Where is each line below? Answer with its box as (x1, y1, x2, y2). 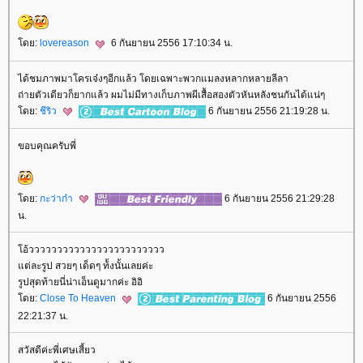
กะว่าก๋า (40, 193, 75, 205)
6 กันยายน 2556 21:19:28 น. (206, 105, 330, 117)
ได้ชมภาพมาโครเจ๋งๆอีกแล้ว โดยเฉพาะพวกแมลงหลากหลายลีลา (18, 72, 288, 84)
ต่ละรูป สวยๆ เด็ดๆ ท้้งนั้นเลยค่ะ (18, 260, 153, 272)
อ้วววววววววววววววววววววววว (18, 244, 164, 256)
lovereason (40, 37, 92, 49)
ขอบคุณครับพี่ (18, 140, 76, 152)
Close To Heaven (40, 293, 118, 305)
